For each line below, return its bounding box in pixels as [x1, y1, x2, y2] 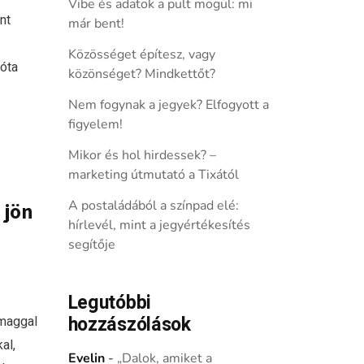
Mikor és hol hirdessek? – [67, 146, 216, 164]
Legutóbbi [67, 289, 151, 317]
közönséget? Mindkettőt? [67, 65, 215, 83]
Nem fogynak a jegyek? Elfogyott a [67, 96, 269, 114]
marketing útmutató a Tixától [67, 166, 239, 184]
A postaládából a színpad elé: [67, 197, 239, 214]
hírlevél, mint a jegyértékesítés [67, 216, 250, 234]
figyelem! [67, 115, 123, 133]
